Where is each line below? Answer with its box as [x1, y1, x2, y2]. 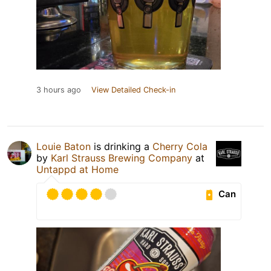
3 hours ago [36, 85, 81, 94]
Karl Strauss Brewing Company [51, 151, 192, 164]
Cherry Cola [152, 140, 207, 152]
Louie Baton [36, 140, 91, 152]
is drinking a [91, 140, 152, 152]
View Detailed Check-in [91, 85, 175, 94]
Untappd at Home [36, 163, 119, 175]
